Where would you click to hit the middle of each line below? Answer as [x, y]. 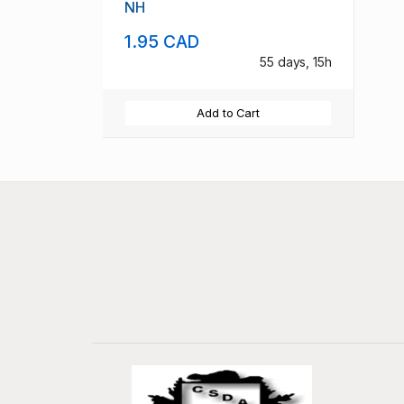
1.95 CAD [162, 41]
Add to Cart [228, 113]
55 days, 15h [295, 61]
